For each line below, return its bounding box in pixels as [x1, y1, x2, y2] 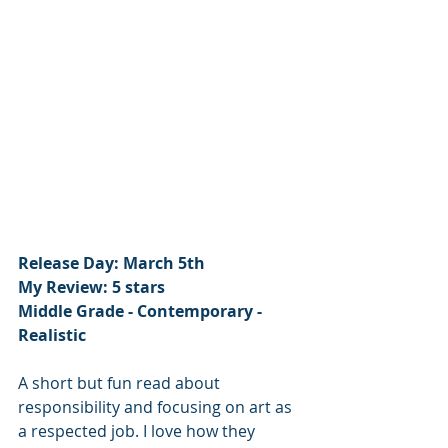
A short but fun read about [18, 372, 224, 395]
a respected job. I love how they [18, 420, 259, 443]
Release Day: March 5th [18, 252, 205, 275]
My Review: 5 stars [18, 276, 165, 299]
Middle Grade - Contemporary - [18, 300, 266, 323]
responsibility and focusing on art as [18, 396, 296, 419]
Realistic [18, 324, 86, 347]
